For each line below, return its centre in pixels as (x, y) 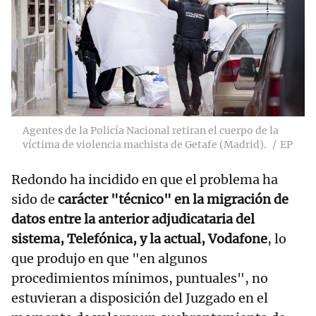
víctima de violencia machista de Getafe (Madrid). (145, 145)
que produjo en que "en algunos (109, 259)
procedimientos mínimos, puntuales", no (140, 279)
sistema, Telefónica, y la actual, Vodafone (139, 239)
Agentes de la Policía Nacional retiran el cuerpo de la (151, 131)
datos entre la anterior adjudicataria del (133, 219)
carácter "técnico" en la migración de (173, 200)
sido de (35, 200)
